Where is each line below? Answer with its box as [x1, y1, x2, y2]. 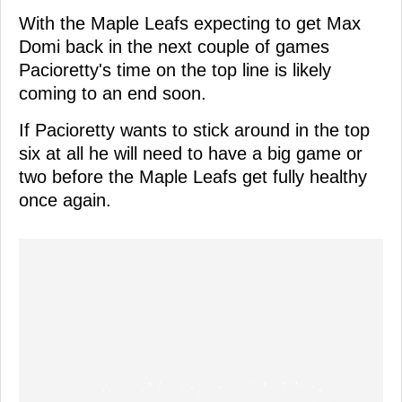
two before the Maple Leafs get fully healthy [19, 166, 367, 187]
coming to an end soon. [19, 83, 206, 103]
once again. [19, 189, 111, 210]
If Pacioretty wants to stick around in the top [19, 119, 370, 140]
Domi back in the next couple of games [19, 36, 329, 57]
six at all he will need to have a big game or [19, 143, 363, 163]
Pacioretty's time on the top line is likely [19, 59, 331, 80]
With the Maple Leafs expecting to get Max [19, 13, 361, 33]
